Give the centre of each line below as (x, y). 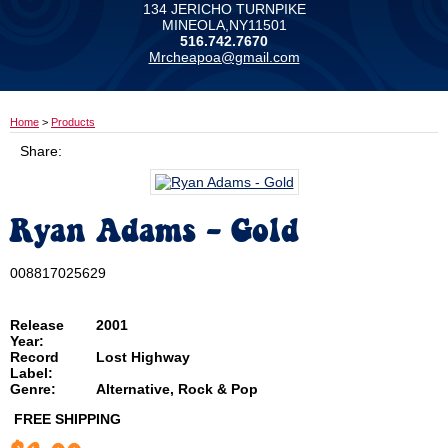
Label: (31, 373)
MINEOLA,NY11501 (224, 25)
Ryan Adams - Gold (154, 233)
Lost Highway (143, 357)
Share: (41, 151)
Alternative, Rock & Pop (177, 389)
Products (73, 122)
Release (37, 325)
